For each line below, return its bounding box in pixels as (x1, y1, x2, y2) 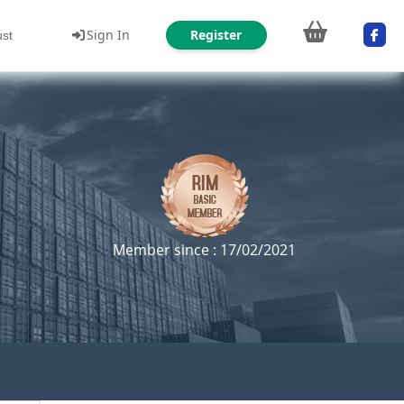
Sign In (86, 25, 130, 43)
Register (190, 25, 242, 43)
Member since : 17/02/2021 (113, 240, 296, 260)
